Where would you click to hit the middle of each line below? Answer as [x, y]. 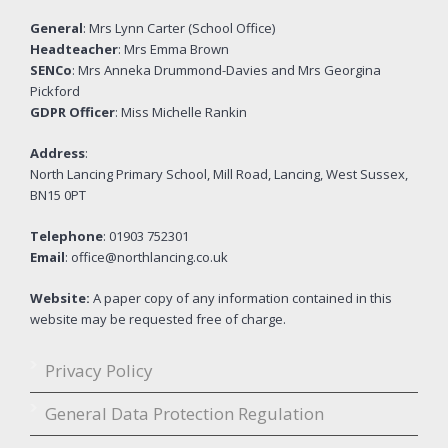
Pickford [55, 91]
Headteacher [74, 49]
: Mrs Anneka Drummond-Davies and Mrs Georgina [226, 70]
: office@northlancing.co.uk [146, 257]
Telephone [66, 236]
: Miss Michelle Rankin [181, 112]
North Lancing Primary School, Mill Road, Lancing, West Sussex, [219, 174]
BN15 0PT [58, 195]
